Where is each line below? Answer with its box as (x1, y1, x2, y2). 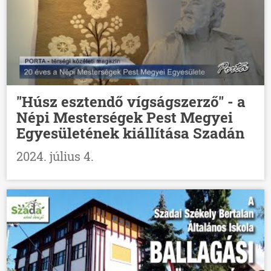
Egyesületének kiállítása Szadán (16, 123, 245, 143)
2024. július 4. (16, 148, 94, 165)
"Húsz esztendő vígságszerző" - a (16, 92, 246, 112)
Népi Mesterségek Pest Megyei (16, 108, 233, 128)
